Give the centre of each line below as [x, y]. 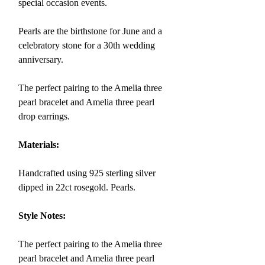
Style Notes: [42, 216]
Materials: [39, 145]
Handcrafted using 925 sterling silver [87, 173]
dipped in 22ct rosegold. [63, 187]
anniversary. [42, 59]
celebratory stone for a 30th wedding [87, 45]
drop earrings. [45, 116]
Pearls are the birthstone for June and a [90, 31]
